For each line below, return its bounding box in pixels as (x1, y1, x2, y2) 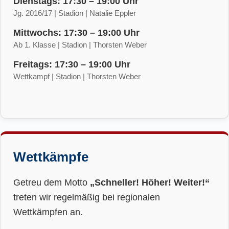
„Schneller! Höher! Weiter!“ (90, 176, 210, 188)
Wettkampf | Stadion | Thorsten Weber (13, 72, 141, 81)
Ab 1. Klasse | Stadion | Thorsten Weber (13, 40, 147, 49)
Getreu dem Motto (13, 176, 90, 188)
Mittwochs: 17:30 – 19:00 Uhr (13, 27, 140, 38)
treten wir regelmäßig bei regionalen (13, 191, 160, 202)
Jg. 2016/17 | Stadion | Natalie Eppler (13, 8, 136, 17)
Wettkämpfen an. (13, 206, 83, 217)
